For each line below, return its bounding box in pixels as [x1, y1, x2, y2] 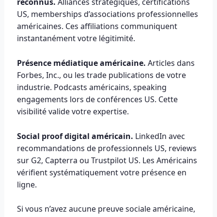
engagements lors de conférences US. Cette [16, 93, 178, 105]
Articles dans [145, 57, 195, 68]
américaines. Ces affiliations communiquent [16, 21, 177, 32]
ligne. [16, 179, 37, 190]
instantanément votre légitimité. [16, 33, 135, 44]
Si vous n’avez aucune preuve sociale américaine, [16, 203, 195, 215]
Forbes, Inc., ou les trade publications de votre [16, 69, 186, 80]
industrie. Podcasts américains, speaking [16, 81, 167, 93]
